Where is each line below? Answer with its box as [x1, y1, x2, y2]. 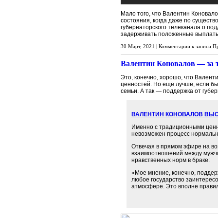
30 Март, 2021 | [121, 43, 159, 49]
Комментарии [159, 43, 190, 49]
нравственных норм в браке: [131, 157, 210, 163]
